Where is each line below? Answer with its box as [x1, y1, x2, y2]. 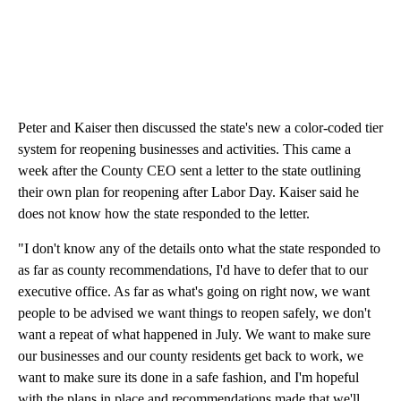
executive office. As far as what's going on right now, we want [18, 284, 370, 300]
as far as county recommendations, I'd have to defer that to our [18, 262, 368, 278]
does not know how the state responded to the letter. [18, 206, 310, 222]
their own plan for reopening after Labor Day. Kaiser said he [18, 184, 359, 200]
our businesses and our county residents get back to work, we [18, 348, 363, 364]
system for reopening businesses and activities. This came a [18, 141, 351, 158]
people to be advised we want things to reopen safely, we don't [18, 305, 371, 321]
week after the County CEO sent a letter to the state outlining [18, 163, 361, 179]
